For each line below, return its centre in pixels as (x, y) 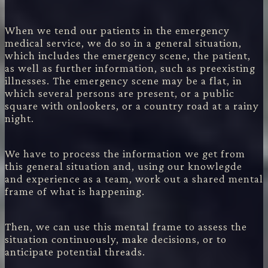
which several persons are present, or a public (120, 93)
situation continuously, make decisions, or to (116, 239)
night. (19, 118)
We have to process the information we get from (125, 153)
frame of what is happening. (75, 191)
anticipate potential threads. (75, 251)
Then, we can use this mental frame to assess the (126, 226)
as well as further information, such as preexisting (130, 68)
